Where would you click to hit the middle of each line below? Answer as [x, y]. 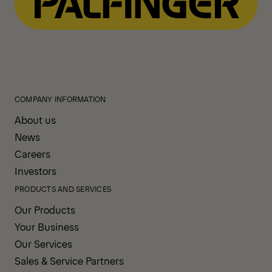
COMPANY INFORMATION [60, 99]
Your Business [47, 227]
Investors [36, 171]
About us [35, 120]
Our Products [45, 210]
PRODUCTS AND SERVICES [63, 189]
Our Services [43, 244]
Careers [32, 154]
